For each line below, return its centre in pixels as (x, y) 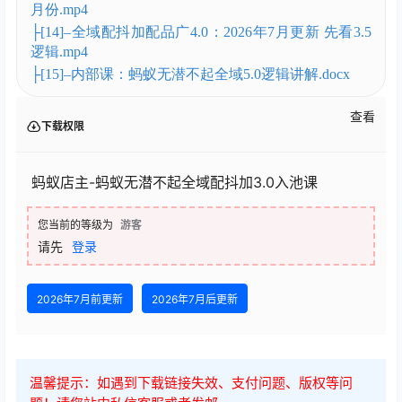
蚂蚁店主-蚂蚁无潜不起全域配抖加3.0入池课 (172, 183)
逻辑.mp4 (59, 52)
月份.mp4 (59, 10)
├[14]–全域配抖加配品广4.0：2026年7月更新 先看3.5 (201, 32)
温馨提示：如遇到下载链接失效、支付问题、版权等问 (191, 383)
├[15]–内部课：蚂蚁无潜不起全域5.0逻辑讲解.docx (190, 74)
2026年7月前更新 (80, 300)
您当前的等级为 (75, 225)
